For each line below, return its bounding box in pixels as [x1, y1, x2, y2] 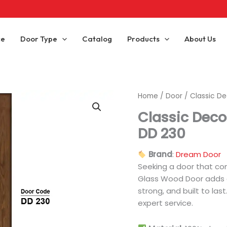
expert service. [138, 198, 193, 209]
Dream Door [176, 149, 221, 160]
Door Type [20, 33, 57, 44]
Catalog [82, 33, 112, 44]
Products [127, 33, 160, 44]
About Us [184, 33, 216, 44]
